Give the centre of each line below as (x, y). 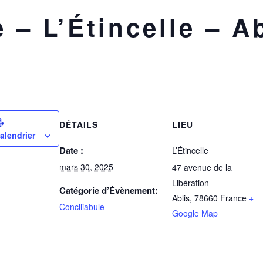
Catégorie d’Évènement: (109, 190)
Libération (190, 183)
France (233, 198)
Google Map (195, 213)
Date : (71, 150)
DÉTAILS (79, 124)
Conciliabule (82, 207)
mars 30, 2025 (86, 167)
